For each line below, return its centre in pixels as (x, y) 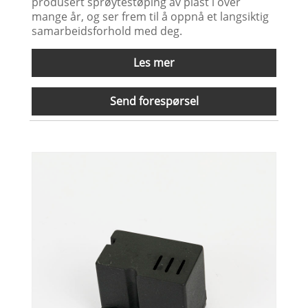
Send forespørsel (154, 101)
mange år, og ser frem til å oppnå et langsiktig (151, 16)
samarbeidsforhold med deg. (107, 31)
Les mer (154, 62)
